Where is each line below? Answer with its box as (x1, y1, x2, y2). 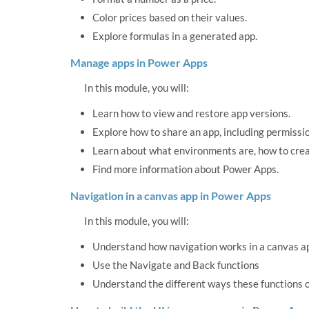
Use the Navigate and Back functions (92, 259, 259, 272)
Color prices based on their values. (92, 11, 247, 24)
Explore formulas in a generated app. (92, 30, 257, 43)
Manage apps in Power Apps (70, 56, 208, 70)
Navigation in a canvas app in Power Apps (70, 189, 271, 203)
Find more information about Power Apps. (92, 163, 279, 176)
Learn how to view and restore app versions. (92, 107, 290, 120)
